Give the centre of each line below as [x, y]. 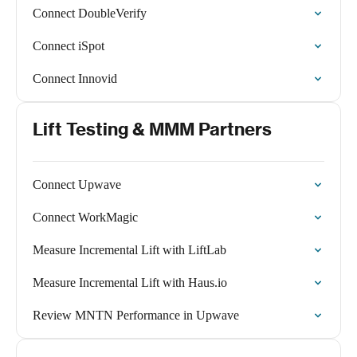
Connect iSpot [69, 46]
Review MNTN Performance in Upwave [136, 315]
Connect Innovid [75, 78]
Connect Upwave [77, 184]
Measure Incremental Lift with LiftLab [129, 250]
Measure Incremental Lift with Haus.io [130, 282]
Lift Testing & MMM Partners [152, 129]
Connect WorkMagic [85, 217]
